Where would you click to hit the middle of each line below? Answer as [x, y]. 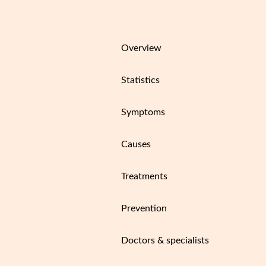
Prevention [144, 208]
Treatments [144, 176]
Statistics [140, 80]
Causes [136, 144]
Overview [141, 48]
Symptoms [143, 112]
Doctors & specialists [165, 240]
